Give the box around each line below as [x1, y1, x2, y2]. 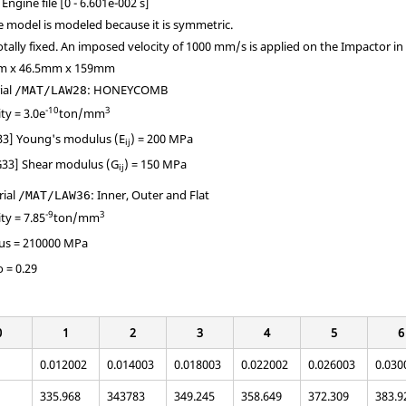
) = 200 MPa [130, 130, 194, 147]
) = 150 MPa [124, 155, 188, 172]
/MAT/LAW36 [18, 188, 92, 202]
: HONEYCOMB [87, 82, 169, 98]
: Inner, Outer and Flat [91, 186, 210, 203]
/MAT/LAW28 [14, 83, 88, 97]
